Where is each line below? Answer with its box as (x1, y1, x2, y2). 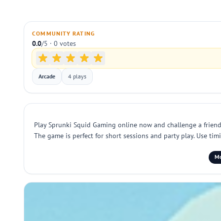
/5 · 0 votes (41, 39, 76, 48)
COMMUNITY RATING (32, 30, 95, 37)
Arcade (38, 73, 55, 80)
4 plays (68, 73, 86, 80)
